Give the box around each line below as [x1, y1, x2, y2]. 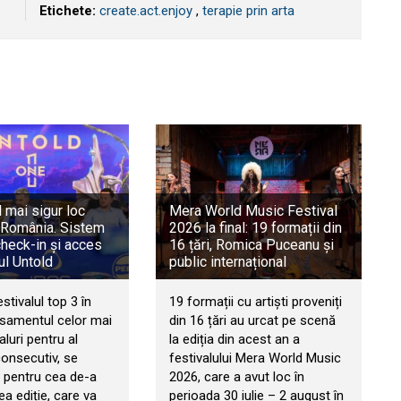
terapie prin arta [202, 3, 294, 20]
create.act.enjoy [99, 3, 192, 20]
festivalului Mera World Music [168, 349, 341, 366]
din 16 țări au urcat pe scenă [168, 311, 336, 328]
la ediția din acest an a [168, 330, 300, 347]
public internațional [168, 252, 286, 270]
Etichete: [39, 3, 96, 20]
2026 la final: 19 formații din [168, 218, 342, 236]
